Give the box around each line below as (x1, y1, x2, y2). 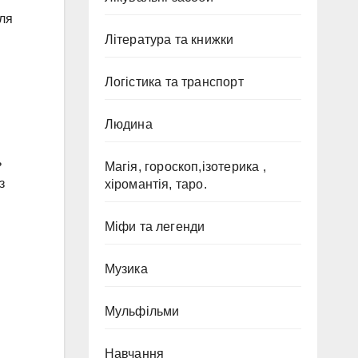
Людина (104, 117, 153, 131)
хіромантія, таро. (104, 177, 207, 191)
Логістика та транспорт (104, 75, 244, 89)
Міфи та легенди (104, 220, 205, 233)
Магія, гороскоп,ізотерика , (104, 160, 266, 173)
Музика (104, 262, 148, 276)
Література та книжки (104, 33, 234, 46)
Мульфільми (104, 304, 180, 318)
